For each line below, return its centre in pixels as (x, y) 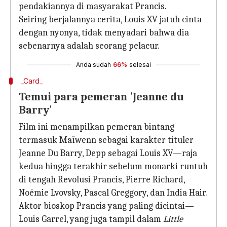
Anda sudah (93, 65)
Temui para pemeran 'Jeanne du (101, 97)
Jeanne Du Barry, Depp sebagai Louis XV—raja (108, 153)
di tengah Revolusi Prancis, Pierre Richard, (102, 180)
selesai (140, 65)
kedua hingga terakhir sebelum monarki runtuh (113, 166)
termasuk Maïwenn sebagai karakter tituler (106, 140)
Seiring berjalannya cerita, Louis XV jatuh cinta (110, 20)
